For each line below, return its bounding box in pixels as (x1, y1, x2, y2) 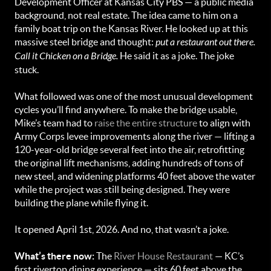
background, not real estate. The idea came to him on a (15, 10, 238, 21)
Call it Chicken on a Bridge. (15, 50, 118, 62)
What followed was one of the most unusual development (15, 91, 253, 102)
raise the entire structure (94, 117, 197, 128)
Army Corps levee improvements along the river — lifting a (15, 131, 255, 142)
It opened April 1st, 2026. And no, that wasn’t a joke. (15, 224, 229, 235)
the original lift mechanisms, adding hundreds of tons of (15, 157, 243, 168)
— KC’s (213, 250, 244, 261)
